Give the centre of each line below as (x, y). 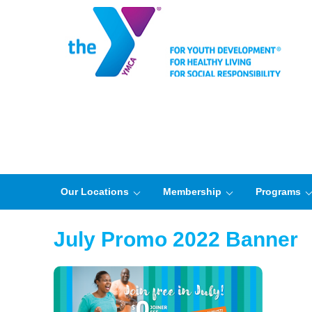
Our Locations (95, 192)
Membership (192, 192)
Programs (278, 192)
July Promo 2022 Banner (176, 239)
